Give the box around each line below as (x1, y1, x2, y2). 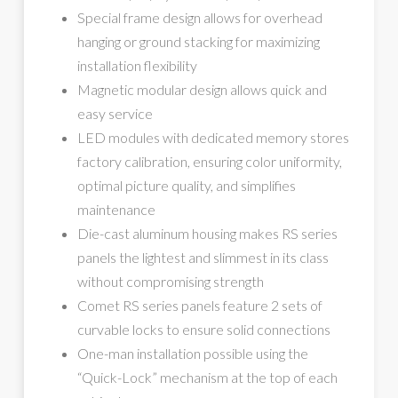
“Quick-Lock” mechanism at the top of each (76, 369, 338, 386)
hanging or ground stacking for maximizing (76, 33, 320, 51)
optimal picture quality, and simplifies (76, 177, 296, 195)
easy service (76, 105, 153, 123)
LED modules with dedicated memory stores (76, 129, 349, 147)
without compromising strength (76, 273, 264, 291)
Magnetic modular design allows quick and (76, 81, 327, 99)
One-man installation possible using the (76, 345, 308, 362)
